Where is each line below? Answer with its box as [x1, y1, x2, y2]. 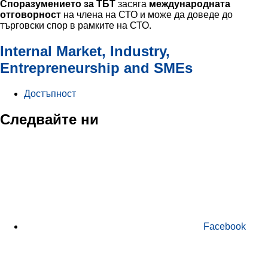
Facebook [203, 221, 246, 232]
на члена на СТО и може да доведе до [61, 10, 233, 20]
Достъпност [24, 88, 76, 99]
